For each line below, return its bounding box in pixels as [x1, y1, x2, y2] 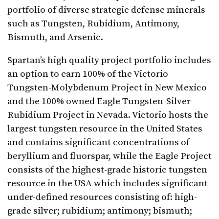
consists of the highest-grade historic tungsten [7, 164, 207, 176]
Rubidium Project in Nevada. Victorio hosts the [7, 109, 208, 121]
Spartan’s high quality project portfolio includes [7, 55, 211, 66]
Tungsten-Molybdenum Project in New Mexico [7, 82, 207, 94]
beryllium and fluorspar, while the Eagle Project [7, 151, 212, 162]
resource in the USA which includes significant [7, 178, 208, 190]
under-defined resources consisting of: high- [7, 192, 197, 203]
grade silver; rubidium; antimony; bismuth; [7, 205, 192, 217]
